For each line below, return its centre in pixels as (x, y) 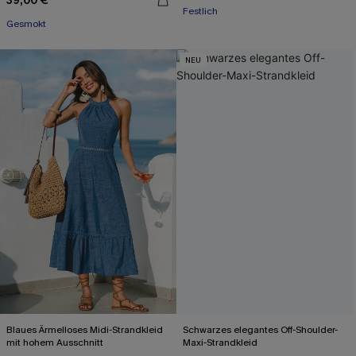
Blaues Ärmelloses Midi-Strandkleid (85, 330)
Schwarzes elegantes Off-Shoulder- (260, 330)
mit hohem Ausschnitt (55, 342)
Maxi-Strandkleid (220, 342)
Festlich (200, 11)
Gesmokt (26, 24)
